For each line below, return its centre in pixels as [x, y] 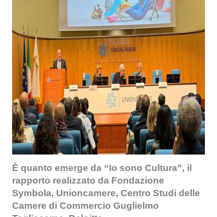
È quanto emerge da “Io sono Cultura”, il [102, 168]
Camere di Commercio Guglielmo [85, 206]
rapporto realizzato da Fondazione [88, 180]
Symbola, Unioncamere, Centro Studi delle [106, 193]
